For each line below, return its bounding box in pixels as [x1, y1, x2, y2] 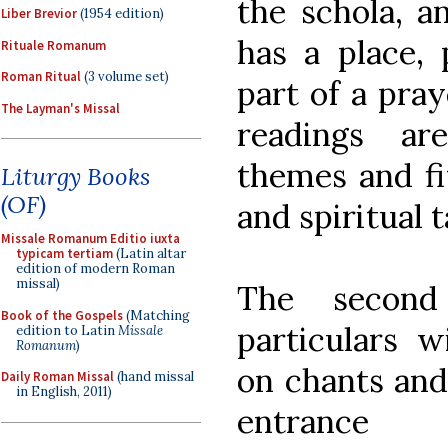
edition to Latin [16, 321, 118, 339]
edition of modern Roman [16, 260, 175, 277]
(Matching [123, 306, 190, 324]
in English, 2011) [16, 383, 112, 400]
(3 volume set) [81, 68, 169, 85]
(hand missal [114, 368, 194, 385]
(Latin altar [113, 245, 186, 262]
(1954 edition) [77, 5, 164, 22]
